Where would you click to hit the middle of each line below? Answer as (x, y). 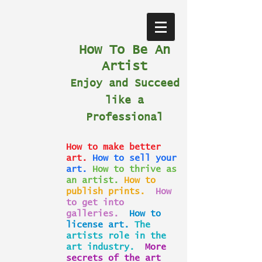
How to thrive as (135, 169)
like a (125, 101)
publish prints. (106, 192)
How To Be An (125, 50)
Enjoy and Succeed (125, 84)
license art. (98, 225)
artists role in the (116, 236)
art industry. (100, 247)
